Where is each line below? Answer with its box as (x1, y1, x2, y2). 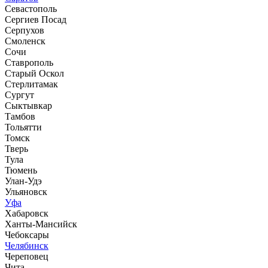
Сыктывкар (5, 100, 52, 111)
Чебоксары (5, 229, 49, 240)
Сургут (5, 89, 34, 100)
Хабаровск (5, 208, 48, 218)
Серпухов (5, 25, 44, 35)
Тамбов (5, 111, 35, 121)
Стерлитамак (5, 78, 58, 89)
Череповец (5, 251, 48, 261)
